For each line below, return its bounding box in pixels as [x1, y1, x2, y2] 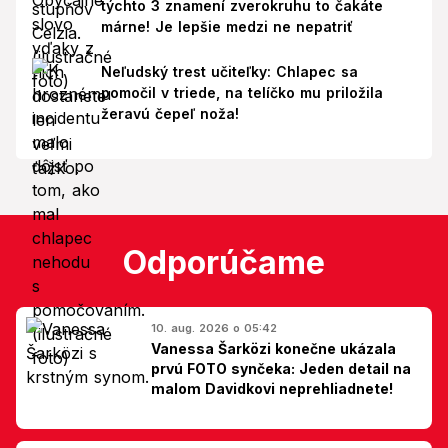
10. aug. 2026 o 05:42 [151, 320, 277, 335]
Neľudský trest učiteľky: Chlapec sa [100, 62, 358, 80]
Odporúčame [123, 242, 325, 282]
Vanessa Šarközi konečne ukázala [151, 339, 396, 357]
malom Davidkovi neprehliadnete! [151, 379, 393, 397]
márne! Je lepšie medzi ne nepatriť [100, 18, 353, 36]
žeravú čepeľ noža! [100, 104, 239, 122]
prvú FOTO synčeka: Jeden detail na [151, 359, 411, 377]
